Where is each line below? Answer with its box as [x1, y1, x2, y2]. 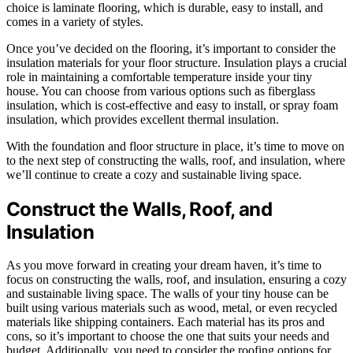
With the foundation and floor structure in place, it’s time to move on [6, 139, 344, 153]
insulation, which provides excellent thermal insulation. [6, 112, 279, 126]
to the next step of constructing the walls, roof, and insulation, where [6, 153, 345, 167]
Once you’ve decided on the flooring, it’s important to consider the [6, 41, 336, 55]
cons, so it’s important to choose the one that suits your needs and [6, 329, 329, 344]
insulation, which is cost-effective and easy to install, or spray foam [6, 98, 338, 112]
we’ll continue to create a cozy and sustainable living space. [6, 167, 302, 181]
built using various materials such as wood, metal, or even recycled [6, 301, 337, 315]
